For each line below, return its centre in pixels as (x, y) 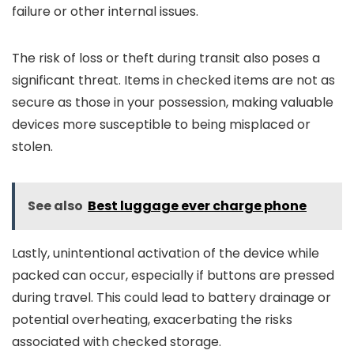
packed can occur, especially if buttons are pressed (173, 275)
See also (55, 206)
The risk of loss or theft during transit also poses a (166, 58)
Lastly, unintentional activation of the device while (166, 253)
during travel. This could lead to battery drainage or (171, 298)
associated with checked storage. (117, 342)
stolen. (32, 147)
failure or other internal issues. (105, 11)
